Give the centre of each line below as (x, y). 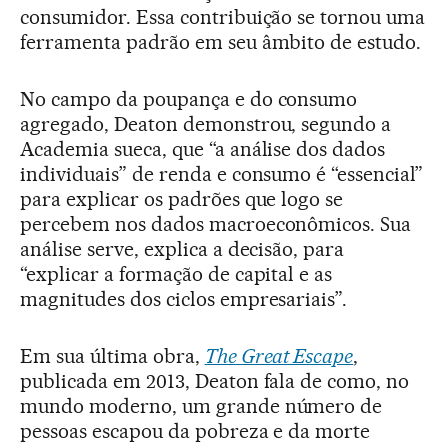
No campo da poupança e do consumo (189, 99)
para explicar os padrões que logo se (182, 199)
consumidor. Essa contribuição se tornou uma (223, 17)
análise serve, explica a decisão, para (182, 249)
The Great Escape (279, 356)
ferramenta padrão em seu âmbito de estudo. (221, 42)
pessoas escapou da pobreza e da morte (195, 431)
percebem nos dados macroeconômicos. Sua (216, 224)
